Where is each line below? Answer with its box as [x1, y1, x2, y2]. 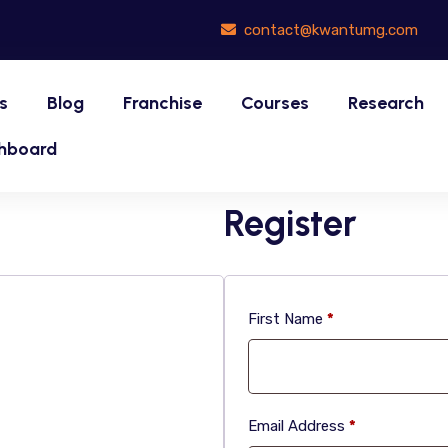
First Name [248, 310, 327, 328]
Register [224, 202, 357, 245]
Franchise [123, 92, 202, 114]
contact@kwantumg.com [240, 20, 418, 39]
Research [348, 92, 424, 114]
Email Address [248, 417, 349, 435]
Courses [241, 92, 309, 114]
